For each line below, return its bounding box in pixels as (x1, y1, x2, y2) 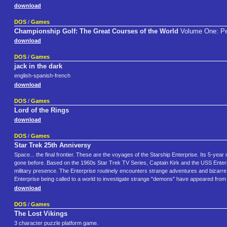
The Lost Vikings (14, 210, 67, 218)
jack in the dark (14, 62, 62, 70)
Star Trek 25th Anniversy (14, 141, 91, 149)
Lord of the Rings (14, 106, 69, 115)
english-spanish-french (14, 72, 70, 79)
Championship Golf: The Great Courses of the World (14, 27, 178, 35)
